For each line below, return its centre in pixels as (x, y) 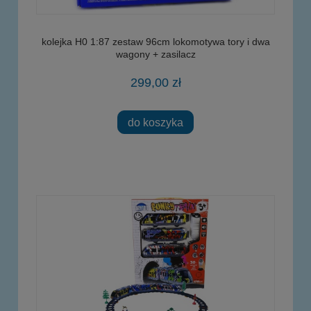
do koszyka (155, 122)
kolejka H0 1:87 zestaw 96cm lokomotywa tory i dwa (155, 42)
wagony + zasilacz (155, 54)
